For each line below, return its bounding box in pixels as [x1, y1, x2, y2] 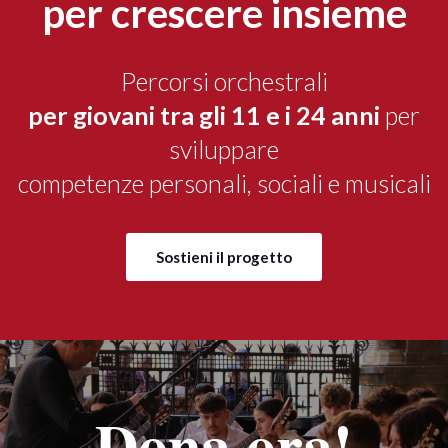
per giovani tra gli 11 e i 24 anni [28, 99, 380, 130]
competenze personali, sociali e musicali [17, 167, 431, 198]
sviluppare [169, 133, 279, 164]
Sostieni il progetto [156, 248, 292, 267]
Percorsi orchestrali [120, 65, 328, 96]
